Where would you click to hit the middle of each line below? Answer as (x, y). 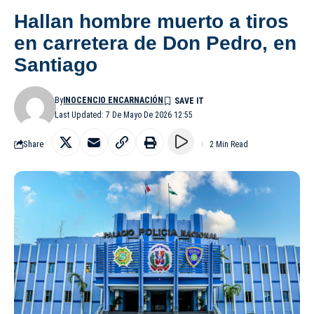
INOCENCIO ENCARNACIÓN (114, 100)
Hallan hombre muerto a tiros (151, 21)
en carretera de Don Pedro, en (155, 43)
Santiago (56, 64)
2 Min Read (229, 144)
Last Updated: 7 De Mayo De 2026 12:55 (124, 115)
